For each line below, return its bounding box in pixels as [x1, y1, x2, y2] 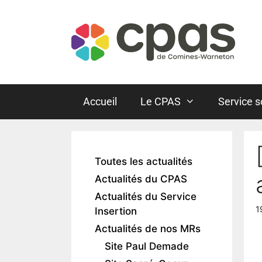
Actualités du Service [95, 191, 196, 203]
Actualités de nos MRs [95, 223, 201, 235]
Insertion [95, 205, 137, 218]
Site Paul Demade [105, 240, 189, 253]
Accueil [83, 95, 117, 108]
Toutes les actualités [95, 156, 192, 168]
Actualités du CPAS [95, 173, 187, 185]
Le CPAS [140, 95, 181, 108]
